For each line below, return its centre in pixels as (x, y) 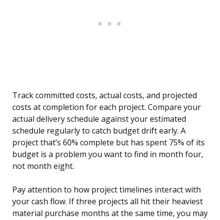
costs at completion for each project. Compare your (107, 107)
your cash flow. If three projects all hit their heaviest (108, 202)
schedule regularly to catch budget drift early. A (99, 131)
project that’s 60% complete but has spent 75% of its (109, 143)
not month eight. (43, 166)
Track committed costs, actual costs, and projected (105, 96)
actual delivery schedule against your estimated (99, 119)
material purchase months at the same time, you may (110, 213)
